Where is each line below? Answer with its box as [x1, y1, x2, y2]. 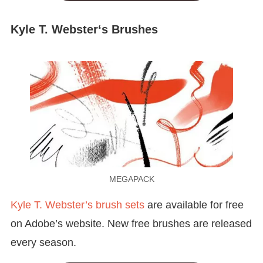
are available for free [144, 199, 244, 211]
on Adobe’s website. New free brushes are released [10, 218, 252, 230]
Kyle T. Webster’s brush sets [10, 199, 144, 211]
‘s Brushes [97, 23, 158, 36]
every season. [10, 237, 76, 249]
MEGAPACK [109, 174, 154, 184]
